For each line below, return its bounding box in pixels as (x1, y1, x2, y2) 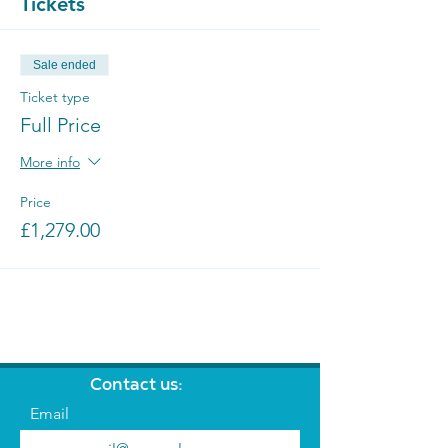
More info (20, 152, 80, 171)
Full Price (20, 112, 101, 137)
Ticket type (20, 87, 90, 106)
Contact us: (90, 372, 183, 395)
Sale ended (33, 57, 96, 72)
